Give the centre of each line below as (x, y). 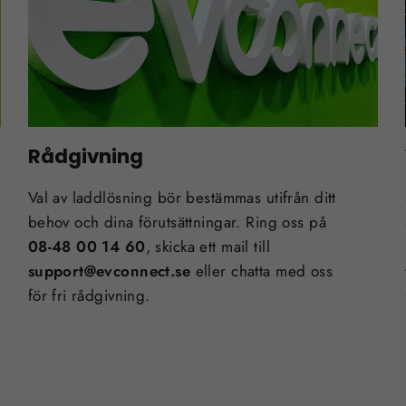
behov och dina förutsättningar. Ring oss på (177, 222)
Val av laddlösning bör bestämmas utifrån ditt (182, 197)
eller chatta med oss (264, 271)
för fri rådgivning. (89, 295)
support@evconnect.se (111, 271)
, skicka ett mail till (208, 246)
